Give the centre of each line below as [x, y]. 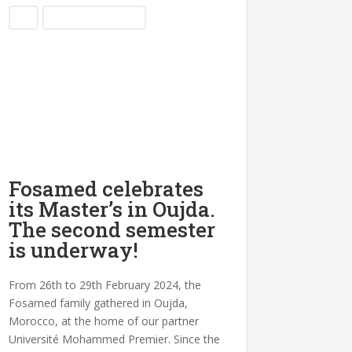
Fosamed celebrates [106, 188]
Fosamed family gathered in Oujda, [99, 302]
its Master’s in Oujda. [112, 209]
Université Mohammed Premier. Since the [115, 339]
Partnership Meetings [95, 17]
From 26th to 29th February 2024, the [105, 284]
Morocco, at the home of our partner [104, 321]
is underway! [74, 249]
